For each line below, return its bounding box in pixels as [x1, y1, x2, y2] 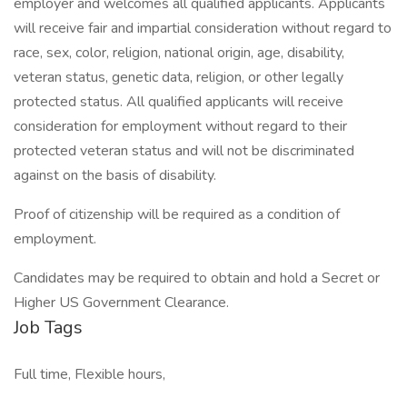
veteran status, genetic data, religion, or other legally [14, 67, 343, 87]
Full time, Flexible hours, [14, 364, 165, 384]
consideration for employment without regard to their [14, 116, 347, 136]
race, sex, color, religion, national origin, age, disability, [14, 43, 344, 63]
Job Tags [14, 315, 83, 340]
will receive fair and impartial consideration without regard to [14, 18, 392, 38]
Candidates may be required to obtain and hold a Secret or [14, 268, 380, 288]
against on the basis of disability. [14, 165, 216, 185]
